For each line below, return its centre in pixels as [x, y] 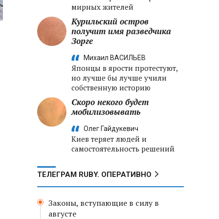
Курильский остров [110, 21]
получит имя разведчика [121, 31]
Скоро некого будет [110, 102]
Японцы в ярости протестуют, [124, 68]
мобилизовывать [106, 112]
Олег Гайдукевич [111, 129]
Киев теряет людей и [109, 139]
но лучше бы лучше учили [119, 78]
